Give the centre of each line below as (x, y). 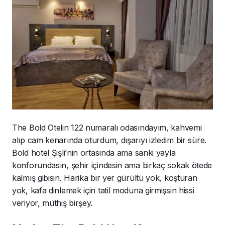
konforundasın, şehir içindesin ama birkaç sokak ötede (112, 165)
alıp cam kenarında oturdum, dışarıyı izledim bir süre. (109, 140)
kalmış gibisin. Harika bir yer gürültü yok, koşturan (105, 178)
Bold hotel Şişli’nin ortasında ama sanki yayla (94, 152)
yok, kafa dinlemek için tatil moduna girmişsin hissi (103, 190)
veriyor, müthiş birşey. (52, 203)
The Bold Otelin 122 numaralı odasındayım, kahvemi (107, 127)
